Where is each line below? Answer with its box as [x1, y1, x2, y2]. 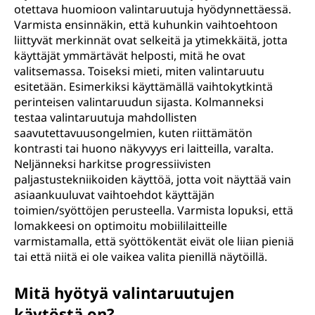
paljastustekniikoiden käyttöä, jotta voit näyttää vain [14, 172, 291, 187]
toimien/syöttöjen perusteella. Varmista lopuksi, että [14, 202, 293, 218]
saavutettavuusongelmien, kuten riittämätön [14, 125, 252, 141]
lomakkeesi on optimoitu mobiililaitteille [14, 218, 227, 233]
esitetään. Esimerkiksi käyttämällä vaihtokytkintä [14, 79, 273, 94]
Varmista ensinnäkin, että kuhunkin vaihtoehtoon [14, 17, 278, 32]
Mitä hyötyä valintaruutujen [14, 282, 234, 303]
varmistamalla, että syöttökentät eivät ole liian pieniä [14, 233, 294, 249]
